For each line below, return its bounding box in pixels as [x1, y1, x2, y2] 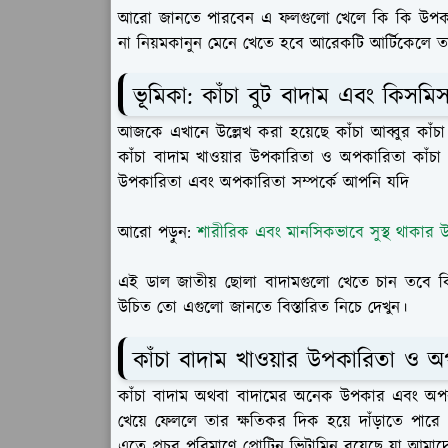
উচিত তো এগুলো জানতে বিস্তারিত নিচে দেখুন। [118, 295, 407, 320]
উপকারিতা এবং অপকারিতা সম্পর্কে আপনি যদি [118, 170, 409, 195]
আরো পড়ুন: [118, 220, 197, 245]
